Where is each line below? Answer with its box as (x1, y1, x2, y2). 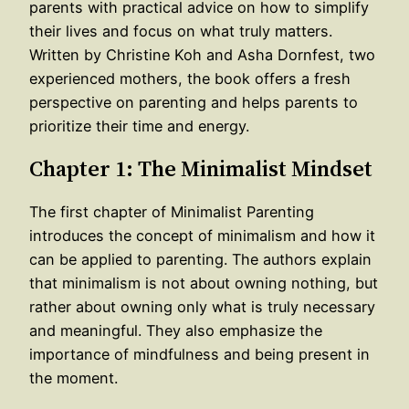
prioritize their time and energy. (29, 116, 249, 135)
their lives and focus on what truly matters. (29, 21, 332, 40)
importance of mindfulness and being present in (29, 344, 370, 363)
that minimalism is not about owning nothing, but (29, 273, 378, 292)
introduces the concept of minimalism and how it (29, 225, 375, 245)
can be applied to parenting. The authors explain (29, 249, 372, 268)
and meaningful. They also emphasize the (29, 320, 322, 340)
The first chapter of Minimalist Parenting (29, 202, 314, 221)
